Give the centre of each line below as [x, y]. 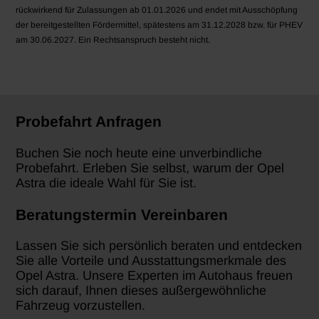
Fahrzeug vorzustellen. [81, 305]
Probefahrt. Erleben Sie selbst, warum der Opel [150, 168]
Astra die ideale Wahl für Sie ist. [106, 183]
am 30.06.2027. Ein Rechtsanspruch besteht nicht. [113, 40]
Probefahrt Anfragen [89, 122]
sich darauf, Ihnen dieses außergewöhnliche [141, 290]
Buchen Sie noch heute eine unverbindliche [139, 153]
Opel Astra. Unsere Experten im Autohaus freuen [155, 275]
